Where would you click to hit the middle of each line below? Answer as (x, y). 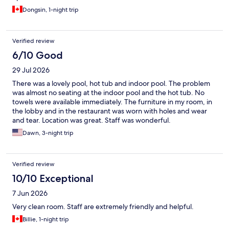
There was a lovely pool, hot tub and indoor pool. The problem (111, 84)
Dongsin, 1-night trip (51, 10)
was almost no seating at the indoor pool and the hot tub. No (108, 93)
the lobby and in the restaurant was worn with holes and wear (110, 111)
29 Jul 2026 (31, 70)
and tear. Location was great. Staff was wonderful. (91, 120)
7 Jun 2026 (30, 193)
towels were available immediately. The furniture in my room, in (112, 102)
